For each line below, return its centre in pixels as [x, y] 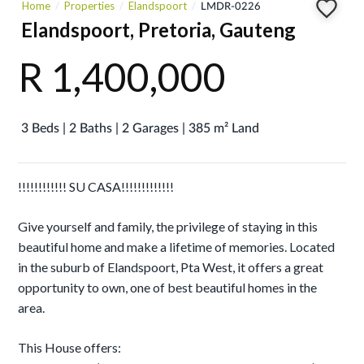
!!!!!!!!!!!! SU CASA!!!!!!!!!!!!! [96, 186]
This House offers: [70, 347]
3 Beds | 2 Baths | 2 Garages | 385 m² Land [141, 127]
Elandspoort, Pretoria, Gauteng [159, 30]
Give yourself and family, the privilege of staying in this [168, 226]
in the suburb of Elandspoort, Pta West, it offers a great [171, 267]
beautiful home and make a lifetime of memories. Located [177, 247]
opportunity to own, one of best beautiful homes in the [168, 287]
